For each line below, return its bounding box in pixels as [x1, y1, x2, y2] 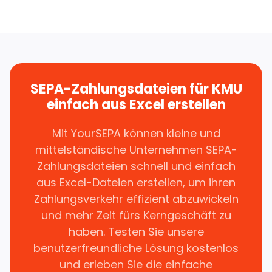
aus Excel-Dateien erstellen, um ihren [36, 175, 236, 190]
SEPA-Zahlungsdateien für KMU [30, 80, 242, 98]
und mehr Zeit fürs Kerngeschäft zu [41, 208, 231, 223]
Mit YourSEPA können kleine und [52, 126, 220, 141]
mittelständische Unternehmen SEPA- [35, 142, 237, 157]
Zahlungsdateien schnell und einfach [36, 158, 236, 174]
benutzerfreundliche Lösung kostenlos [33, 240, 239, 256]
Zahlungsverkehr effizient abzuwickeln [33, 191, 239, 206]
